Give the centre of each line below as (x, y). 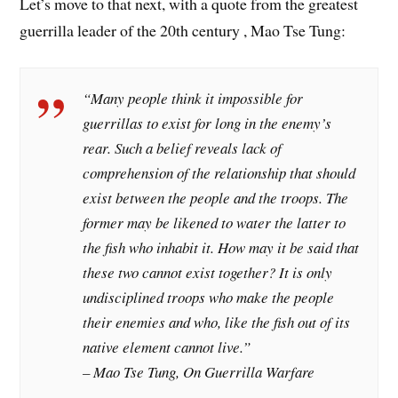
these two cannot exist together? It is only (208, 273)
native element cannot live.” (167, 347)
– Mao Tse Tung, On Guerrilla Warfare (199, 372)
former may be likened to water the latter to (215, 223)
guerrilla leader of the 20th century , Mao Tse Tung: (183, 31)
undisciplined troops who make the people (209, 298)
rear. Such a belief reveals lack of (183, 148)
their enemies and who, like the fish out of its (217, 322)
